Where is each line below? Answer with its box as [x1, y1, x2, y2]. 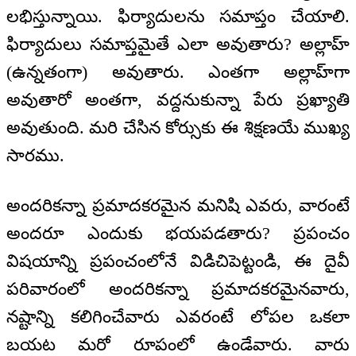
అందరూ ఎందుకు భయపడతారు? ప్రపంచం [6, 222, 350, 243]
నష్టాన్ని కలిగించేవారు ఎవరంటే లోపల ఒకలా [6, 306, 350, 327]
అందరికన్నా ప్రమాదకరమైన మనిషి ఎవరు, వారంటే [6, 195, 350, 215]
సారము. [6, 145, 64, 166]
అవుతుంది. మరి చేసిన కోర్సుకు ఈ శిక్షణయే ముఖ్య [6, 118, 350, 138]
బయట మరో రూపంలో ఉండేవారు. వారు [6, 334, 350, 354]
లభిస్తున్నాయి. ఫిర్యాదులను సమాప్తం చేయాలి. [6, 6, 350, 27]
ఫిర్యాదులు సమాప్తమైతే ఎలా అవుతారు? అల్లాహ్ [6, 34, 350, 55]
